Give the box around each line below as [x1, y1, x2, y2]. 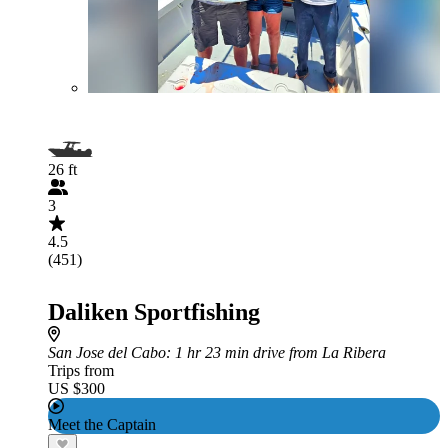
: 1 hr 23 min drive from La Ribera [166, 344, 386, 361]
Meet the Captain [48, 416, 156, 433]
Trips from [48, 362, 114, 379]
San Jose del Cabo [48, 344, 166, 361]
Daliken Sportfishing [48, 299, 260, 325]
